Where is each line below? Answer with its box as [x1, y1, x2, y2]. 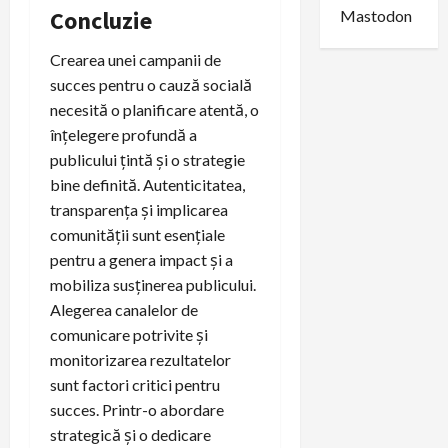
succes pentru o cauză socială [50, 75, 252, 95]
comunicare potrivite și [50, 325, 208, 345]
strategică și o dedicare [50, 425, 211, 445]
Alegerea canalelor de [50, 300, 198, 320]
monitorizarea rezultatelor [50, 350, 231, 370]
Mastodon [339, 6, 412, 25]
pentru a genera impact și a [50, 250, 233, 270]
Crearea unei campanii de [50, 50, 221, 70]
